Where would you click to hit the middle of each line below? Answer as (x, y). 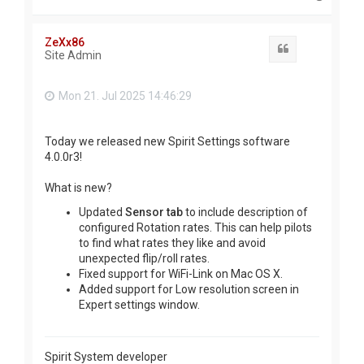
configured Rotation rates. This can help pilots (195, 227)
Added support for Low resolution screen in (189, 289)
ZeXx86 (65, 43)
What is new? (78, 187)
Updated (102, 212)
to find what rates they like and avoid (172, 243)
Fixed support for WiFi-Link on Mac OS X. (181, 273)
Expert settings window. (139, 304)
